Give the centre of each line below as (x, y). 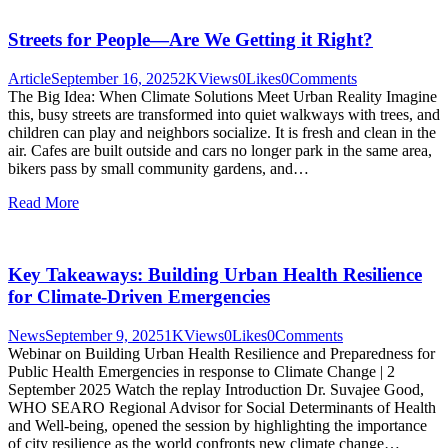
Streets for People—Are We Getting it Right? (190, 39)
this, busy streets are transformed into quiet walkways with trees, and (224, 114)
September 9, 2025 (104, 335)
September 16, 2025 (114, 78)
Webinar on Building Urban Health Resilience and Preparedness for (221, 353)
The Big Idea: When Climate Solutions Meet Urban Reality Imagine (222, 96)
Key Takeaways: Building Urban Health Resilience (215, 275)
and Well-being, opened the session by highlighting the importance (217, 425)
